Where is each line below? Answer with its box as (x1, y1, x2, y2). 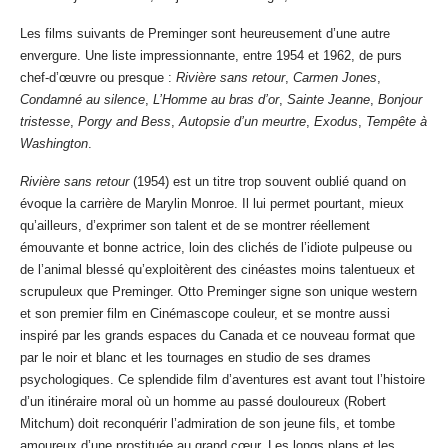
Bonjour (378, 92, 422, 108)
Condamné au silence (20, 92, 145, 108)
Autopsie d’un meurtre (179, 114, 306, 130)
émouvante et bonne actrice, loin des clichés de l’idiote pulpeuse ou (20, 240, 412, 256)
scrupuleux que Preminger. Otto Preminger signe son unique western (20, 284, 417, 300)
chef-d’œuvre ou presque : (20, 70, 176, 86)
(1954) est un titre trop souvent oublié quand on (129, 174, 406, 190)
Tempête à (366, 114, 427, 130)
